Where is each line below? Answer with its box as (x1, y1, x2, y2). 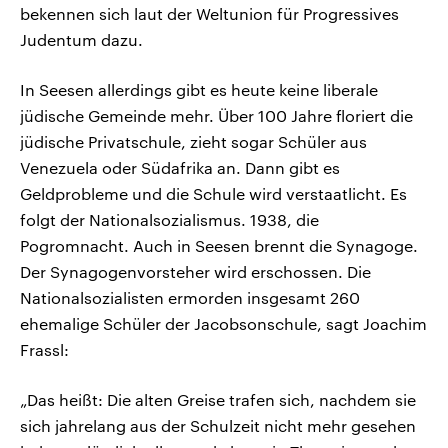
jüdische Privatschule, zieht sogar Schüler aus (20, 131, 367, 151)
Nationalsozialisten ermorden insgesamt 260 (20, 287, 360, 307)
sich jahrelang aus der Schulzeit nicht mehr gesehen (20, 415, 416, 435)
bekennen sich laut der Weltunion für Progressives (20, 3, 399, 23)
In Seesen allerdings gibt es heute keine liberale (20, 79, 378, 99)
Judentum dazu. (20, 29, 143, 49)
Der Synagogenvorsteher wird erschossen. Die (20, 261, 371, 281)
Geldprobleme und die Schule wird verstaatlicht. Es (20, 183, 407, 203)
